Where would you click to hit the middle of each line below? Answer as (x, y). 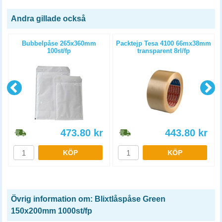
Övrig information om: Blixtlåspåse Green (88, 199)
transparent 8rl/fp (164, 51)
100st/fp (59, 51)
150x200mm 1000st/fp (52, 211)
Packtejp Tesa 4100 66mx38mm (164, 43)
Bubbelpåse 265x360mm (59, 43)
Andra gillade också (48, 19)
